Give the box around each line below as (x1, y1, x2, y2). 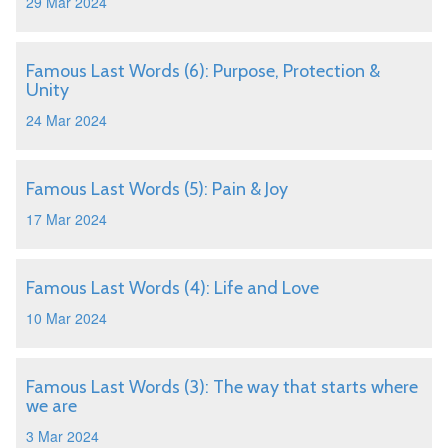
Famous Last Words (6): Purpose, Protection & (26, 60, 380, 82)
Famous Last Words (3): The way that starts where (26, 376, 418, 398)
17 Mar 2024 (26, 209, 107, 229)
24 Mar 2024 (26, 110, 107, 130)
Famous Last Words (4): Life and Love (26, 277, 319, 299)
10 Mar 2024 (26, 308, 107, 328)
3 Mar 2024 (26, 426, 99, 446)
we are (26, 395, 77, 417)
